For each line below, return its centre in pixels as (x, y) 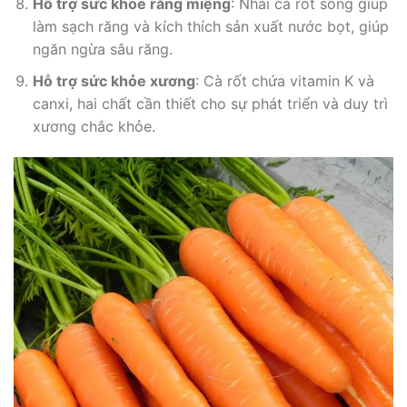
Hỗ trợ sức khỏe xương (114, 81)
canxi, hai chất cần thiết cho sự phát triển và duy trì (210, 104)
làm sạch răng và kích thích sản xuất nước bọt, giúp (210, 27)
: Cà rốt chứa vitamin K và (284, 81)
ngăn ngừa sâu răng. (102, 50)
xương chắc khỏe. (94, 127)
